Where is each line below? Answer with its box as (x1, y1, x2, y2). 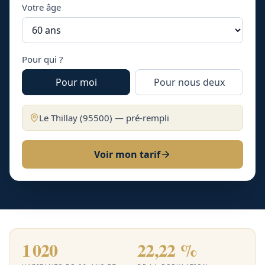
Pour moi (55, 76, 97, 89)
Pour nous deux (153, 76, 225, 89)
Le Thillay (39, 112, 77, 124)
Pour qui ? (22, 53, 63, 65)
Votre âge (22, 1, 61, 13)
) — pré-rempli (109, 112, 169, 124)
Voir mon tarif (94, 148, 160, 161)
